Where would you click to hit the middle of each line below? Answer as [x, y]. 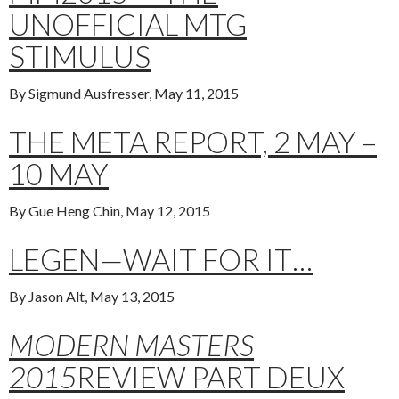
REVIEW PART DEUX [211, 377]
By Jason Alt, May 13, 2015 [92, 297]
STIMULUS [80, 57]
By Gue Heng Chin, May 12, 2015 [110, 211]
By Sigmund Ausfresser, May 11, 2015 [124, 94]
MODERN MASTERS [131, 345]
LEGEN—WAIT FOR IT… [161, 260]
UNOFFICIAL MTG [128, 24]
